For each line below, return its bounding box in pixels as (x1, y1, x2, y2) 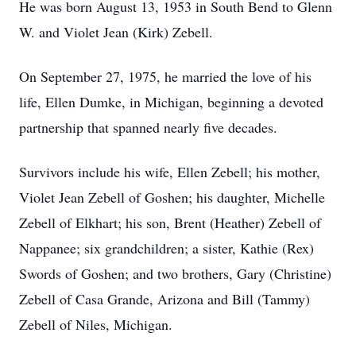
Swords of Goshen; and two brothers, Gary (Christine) (19, 264, 331, 283)
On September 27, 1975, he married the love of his (19, 67, 311, 86)
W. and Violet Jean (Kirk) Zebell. (19, 22, 213, 41)
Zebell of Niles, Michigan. (19, 315, 172, 334)
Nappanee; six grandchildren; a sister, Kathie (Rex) (19, 238, 314, 257)
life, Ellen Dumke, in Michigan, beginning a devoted (19, 92, 323, 111)
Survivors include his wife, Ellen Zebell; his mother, (19, 162, 320, 181)
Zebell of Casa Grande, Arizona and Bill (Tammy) (19, 289, 310, 308)
